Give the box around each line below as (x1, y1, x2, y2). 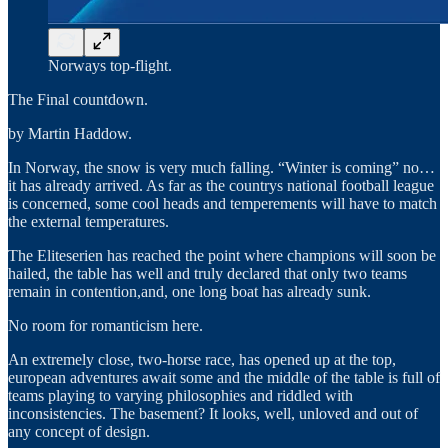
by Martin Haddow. (8, 124, 132, 142)
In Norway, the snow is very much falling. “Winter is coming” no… (8, 158, 435, 176)
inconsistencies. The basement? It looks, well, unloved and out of (8, 404, 418, 422)
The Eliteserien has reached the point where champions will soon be (8, 246, 436, 264)
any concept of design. (8, 422, 150, 440)
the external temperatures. (8, 212, 169, 230)
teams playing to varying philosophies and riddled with (8, 386, 353, 404)
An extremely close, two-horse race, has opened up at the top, (8, 350, 396, 368)
